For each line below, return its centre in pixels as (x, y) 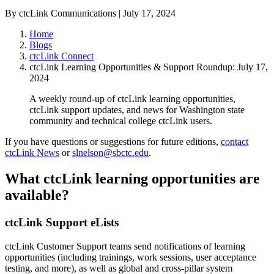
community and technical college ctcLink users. (121, 121)
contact (235, 142)
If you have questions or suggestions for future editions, (113, 142)
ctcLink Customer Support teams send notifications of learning (125, 246)
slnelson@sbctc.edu (110, 153)
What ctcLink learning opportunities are (132, 179)
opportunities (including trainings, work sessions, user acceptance (131, 257)
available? (37, 195)
